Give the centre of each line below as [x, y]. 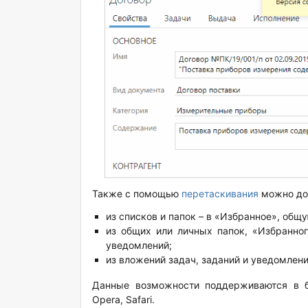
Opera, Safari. [123, 299]
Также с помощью [137, 194]
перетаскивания [220, 194]
